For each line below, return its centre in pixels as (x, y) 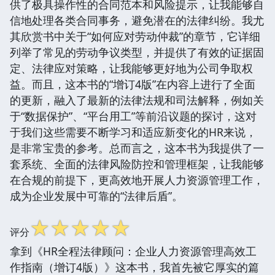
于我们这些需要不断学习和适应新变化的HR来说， (133, 132)
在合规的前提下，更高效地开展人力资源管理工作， (137, 180)
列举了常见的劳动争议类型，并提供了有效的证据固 (137, 52)
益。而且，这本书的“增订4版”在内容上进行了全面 (133, 84)
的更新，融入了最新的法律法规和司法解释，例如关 (137, 100)
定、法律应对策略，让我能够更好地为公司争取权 (131, 68)
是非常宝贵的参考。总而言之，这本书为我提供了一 (137, 148)
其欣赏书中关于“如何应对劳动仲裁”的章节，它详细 (135, 36)
